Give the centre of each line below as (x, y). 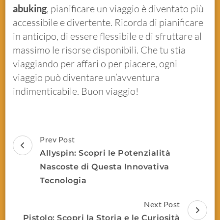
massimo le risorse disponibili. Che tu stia (99, 50)
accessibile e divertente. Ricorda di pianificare (108, 22)
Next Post (162, 204)
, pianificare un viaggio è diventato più (125, 8)
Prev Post (57, 139)
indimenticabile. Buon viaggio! (76, 91)
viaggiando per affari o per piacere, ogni (95, 63)
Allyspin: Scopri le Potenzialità (105, 153)
